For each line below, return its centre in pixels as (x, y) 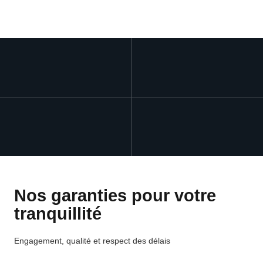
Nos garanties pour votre (115, 195)
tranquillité (58, 214)
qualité (80, 241)
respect (118, 241)
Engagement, (40, 241)
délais (159, 241)
